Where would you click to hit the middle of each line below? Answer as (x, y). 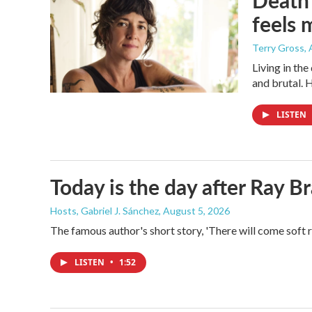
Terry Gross (278, 48)
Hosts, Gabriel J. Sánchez (104, 211)
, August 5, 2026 (194, 211)
